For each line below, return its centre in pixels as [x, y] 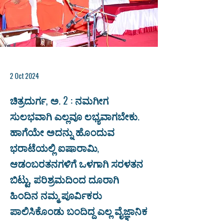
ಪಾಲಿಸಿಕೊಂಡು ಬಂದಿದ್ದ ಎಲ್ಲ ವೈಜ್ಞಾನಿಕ [79, 211]
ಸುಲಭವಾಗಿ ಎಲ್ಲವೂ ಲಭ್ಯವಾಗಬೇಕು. [75, 116]
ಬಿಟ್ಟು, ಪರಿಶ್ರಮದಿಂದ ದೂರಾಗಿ [64, 179]
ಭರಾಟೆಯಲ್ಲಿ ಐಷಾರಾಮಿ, [55, 147]
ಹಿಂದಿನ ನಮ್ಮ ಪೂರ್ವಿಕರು [56, 195]
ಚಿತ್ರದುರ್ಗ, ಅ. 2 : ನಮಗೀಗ [59, 100]
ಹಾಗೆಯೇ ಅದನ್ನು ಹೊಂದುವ [62, 132]
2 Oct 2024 [24, 76]
